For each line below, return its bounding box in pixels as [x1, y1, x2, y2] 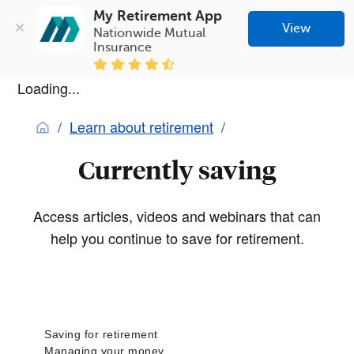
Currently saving [78, 153, 276, 186]
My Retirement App [93, 7, 223, 24]
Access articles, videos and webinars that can [33, 205, 321, 226]
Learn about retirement [70, 115, 213, 137]
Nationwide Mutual [93, 25, 206, 40]
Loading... [17, 77, 80, 98]
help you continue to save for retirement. [50, 227, 304, 248]
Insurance [93, 40, 153, 55]
